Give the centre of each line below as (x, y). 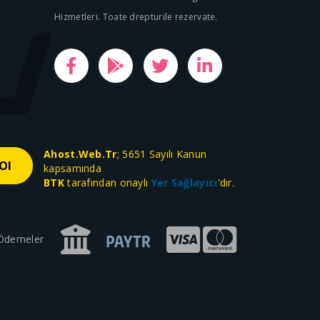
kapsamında (73, 168)
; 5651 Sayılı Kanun (162, 154)
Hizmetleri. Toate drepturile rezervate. (136, 17)
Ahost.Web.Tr (80, 154)
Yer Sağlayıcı (184, 182)
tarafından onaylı (107, 182)
